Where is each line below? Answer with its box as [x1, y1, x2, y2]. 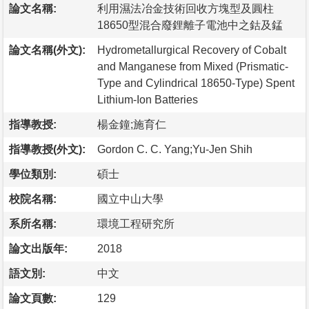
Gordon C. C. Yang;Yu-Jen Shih [97, 143, 252, 155]
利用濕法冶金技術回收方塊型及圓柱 [97, 2, 274, 14]
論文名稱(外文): [9, 43, 86, 56]
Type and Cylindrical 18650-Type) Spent [97, 77, 295, 89]
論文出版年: [9, 242, 68, 255]
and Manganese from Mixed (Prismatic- [97, 60, 288, 72]
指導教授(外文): [9, 143, 86, 155]
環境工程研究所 [97, 217, 175, 230]
